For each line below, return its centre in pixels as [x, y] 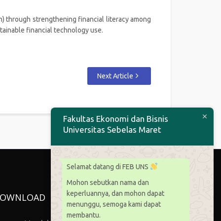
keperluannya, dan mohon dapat [115, 193]
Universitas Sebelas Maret [112, 129]
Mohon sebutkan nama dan [108, 182]
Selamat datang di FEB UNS [108, 166]
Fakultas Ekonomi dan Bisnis [116, 118]
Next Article [115, 76]
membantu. [84, 215]
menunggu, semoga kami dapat [114, 204]
